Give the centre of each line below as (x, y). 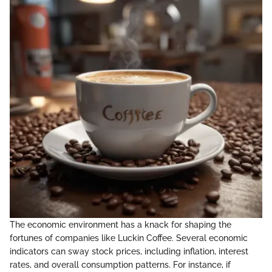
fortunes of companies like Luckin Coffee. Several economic (129, 238)
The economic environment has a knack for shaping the (121, 224)
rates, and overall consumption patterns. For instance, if (120, 264)
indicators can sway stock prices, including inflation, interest (129, 251)
